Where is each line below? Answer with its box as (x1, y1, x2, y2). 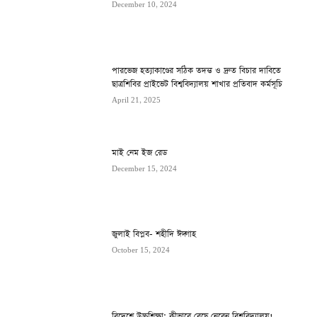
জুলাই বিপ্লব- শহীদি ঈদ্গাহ (112, 229, 200, 241)
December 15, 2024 (112, 164, 178, 173)
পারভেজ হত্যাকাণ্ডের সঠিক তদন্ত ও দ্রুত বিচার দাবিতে (112, 64, 282, 76)
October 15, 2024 (112, 246, 171, 255)
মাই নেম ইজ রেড (112, 146, 168, 158)
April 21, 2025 (112, 96, 161, 105)
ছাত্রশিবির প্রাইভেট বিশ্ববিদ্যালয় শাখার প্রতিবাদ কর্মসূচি (112, 78, 283, 90)
